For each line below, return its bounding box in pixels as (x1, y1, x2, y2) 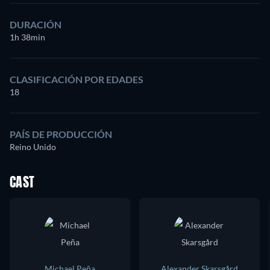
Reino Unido (10, 142, 56, 152)
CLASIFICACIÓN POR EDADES (10, 74, 143, 85)
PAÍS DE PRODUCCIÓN (10, 128, 112, 140)
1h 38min (10, 32, 45, 42)
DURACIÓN (10, 19, 61, 30)
